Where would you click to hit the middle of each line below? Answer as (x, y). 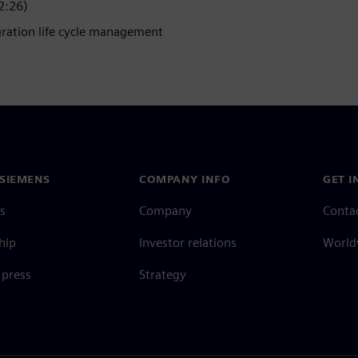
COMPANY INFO (185, 179)
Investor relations (188, 242)
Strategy (163, 274)
